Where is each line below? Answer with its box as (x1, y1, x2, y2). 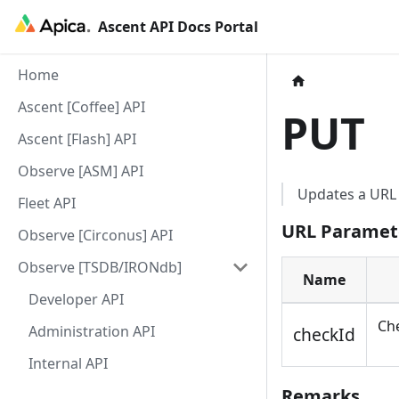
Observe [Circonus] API (18, 225, 173, 245)
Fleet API (18, 193, 76, 213)
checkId (293, 322, 355, 347)
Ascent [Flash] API (18, 129, 136, 149)
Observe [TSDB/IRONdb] (18, 257, 182, 277)
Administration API (28, 322, 155, 341)
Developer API (28, 289, 124, 309)
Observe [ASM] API (18, 161, 143, 181)
